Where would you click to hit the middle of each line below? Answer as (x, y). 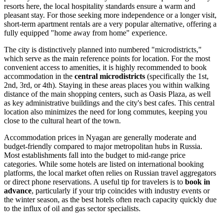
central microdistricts (110, 76)
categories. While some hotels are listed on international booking (104, 164)
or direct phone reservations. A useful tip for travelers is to (94, 182)
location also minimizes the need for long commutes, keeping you (106, 112)
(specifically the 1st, (177, 76)
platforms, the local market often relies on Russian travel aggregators (110, 173)
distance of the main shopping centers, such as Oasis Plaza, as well (107, 94)
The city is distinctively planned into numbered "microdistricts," (103, 50)
